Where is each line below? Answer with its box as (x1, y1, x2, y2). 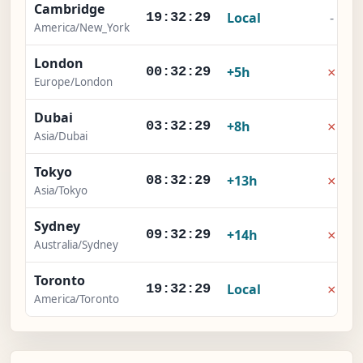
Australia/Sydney (34, 237, 118, 253)
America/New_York (34, 20, 130, 36)
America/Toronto (34, 292, 119, 307)
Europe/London (34, 75, 113, 90)
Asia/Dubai (34, 129, 88, 144)
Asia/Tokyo (34, 183, 88, 199)
